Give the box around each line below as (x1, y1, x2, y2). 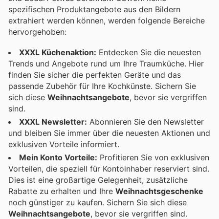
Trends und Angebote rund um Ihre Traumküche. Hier (8, 59, 204, 69)
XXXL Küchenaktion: (19, 47, 96, 58)
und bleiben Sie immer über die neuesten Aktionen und (8, 128, 210, 138)
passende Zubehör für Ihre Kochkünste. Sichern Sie (8, 81, 196, 91)
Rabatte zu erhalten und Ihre (8, 186, 115, 197)
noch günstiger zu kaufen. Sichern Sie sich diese (8, 197, 187, 208)
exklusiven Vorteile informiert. (8, 139, 119, 150)
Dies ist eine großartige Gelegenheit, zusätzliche (8, 175, 188, 185)
